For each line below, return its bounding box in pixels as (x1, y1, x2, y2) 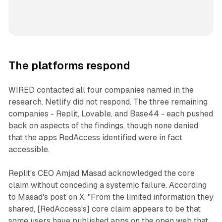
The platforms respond (8, 59, 130, 72)
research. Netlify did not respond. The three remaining (8, 97, 208, 107)
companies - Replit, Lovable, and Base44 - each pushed (8, 109, 213, 119)
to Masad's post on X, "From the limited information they (8, 192, 214, 202)
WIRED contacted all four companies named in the (8, 85, 194, 95)
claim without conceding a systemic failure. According (8, 180, 207, 190)
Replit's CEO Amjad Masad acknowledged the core (8, 168, 195, 178)
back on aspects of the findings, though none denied (8, 121, 198, 131)
